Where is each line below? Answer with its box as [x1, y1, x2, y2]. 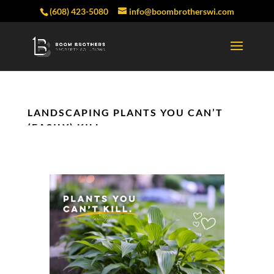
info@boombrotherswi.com [128, 6, 234, 17]
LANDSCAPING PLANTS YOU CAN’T [27, 106, 223, 118]
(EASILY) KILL [27, 121, 102, 133]
